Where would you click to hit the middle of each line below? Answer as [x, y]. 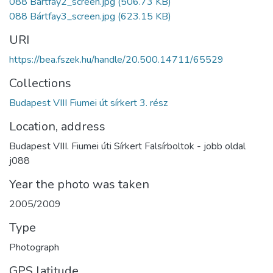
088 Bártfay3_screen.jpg [62, 16]
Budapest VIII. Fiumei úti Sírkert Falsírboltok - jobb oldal [127, 146]
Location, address [57, 126]
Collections [40, 83]
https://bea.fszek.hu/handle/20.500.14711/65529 [116, 59]
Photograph [34, 247]
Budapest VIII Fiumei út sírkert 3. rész [88, 103]
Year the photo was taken [79, 184]
